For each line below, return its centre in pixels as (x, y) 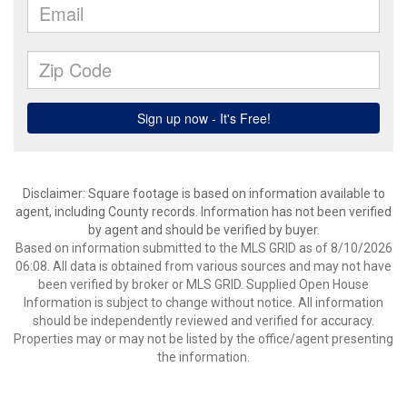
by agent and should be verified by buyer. (203, 230)
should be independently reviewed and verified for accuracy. (203, 321)
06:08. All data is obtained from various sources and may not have (203, 266)
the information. (203, 357)
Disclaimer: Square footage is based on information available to (203, 194)
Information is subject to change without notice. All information (203, 303)
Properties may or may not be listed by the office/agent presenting (203, 339)
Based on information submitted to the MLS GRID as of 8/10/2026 (203, 248)
